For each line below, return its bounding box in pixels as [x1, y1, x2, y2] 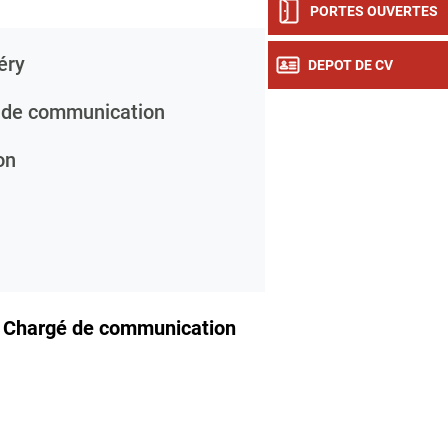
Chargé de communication [3, 315, 236, 340]
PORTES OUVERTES [310, 3, 438, 19]
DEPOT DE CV [308, 57, 393, 73]
